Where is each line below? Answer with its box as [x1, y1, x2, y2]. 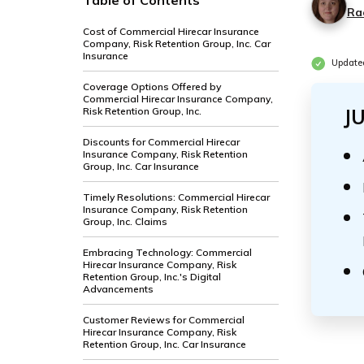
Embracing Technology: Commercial [83, 246, 252, 258]
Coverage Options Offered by [83, 80, 221, 93]
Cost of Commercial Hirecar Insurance [83, 25, 259, 37]
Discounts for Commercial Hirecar [83, 136, 240, 148]
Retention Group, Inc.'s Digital [83, 271, 221, 283]
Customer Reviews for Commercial [83, 314, 245, 326]
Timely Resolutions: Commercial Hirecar [83, 191, 270, 203]
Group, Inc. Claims [83, 215, 167, 227]
